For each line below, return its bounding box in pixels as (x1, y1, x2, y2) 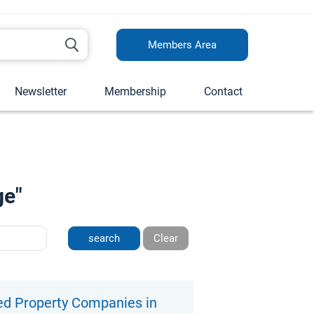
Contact (204, 85, 243, 98)
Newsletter (15, 85, 67, 98)
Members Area (148, 39, 217, 51)
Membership (104, 85, 166, 98)
